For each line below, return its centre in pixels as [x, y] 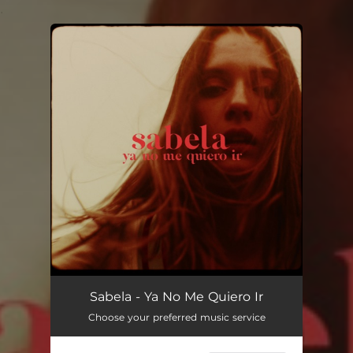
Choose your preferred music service [176, 317]
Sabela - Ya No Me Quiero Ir [176, 297]
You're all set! [132, 63]
